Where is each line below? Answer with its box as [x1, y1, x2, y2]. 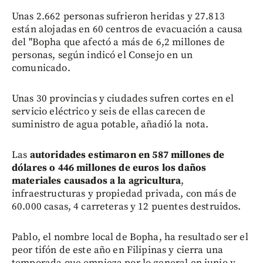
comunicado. [12, 61, 70, 75]
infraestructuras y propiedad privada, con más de [12, 187, 237, 200]
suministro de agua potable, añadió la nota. [12, 117, 209, 131]
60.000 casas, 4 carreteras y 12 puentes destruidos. [12, 200, 241, 213]
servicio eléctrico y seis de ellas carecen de [12, 104, 205, 118]
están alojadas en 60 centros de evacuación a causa [12, 22, 243, 36]
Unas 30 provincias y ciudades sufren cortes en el [12, 92, 234, 105]
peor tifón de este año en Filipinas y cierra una [12, 243, 224, 257]
